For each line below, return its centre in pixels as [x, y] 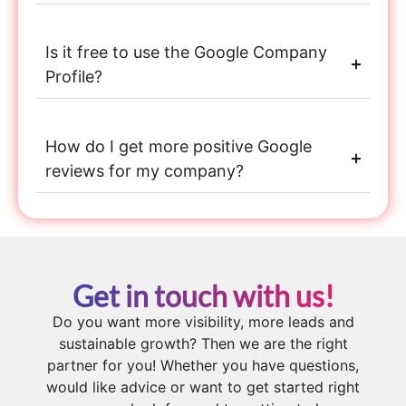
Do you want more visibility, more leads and [203, 322]
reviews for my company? [145, 171]
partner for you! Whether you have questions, [203, 366]
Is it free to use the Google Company [186, 53]
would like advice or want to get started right [203, 387]
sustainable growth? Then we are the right [203, 344]
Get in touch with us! [203, 296]
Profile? [74, 77]
